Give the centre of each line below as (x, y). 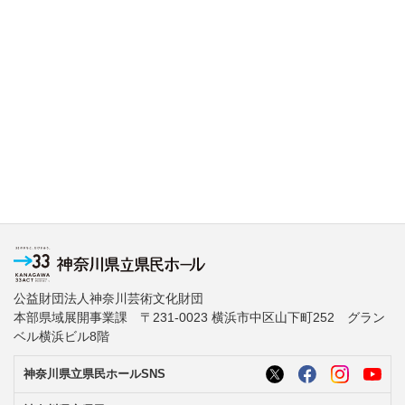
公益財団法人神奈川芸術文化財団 (108, 299)
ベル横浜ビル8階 (61, 337)
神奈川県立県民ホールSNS (94, 374)
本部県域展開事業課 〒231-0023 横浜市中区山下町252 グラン (199, 318)
